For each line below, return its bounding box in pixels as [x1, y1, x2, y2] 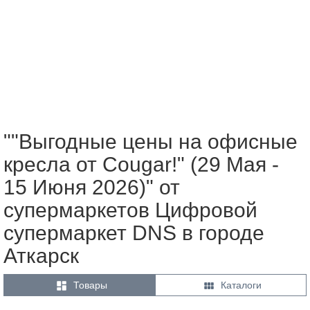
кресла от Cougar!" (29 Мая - [3, 152, 279, 176]
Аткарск [3, 244, 79, 267]
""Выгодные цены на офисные [3, 129, 298, 153]
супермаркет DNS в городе [3, 221, 264, 244]
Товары [73, 279, 107, 291]
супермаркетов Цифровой [3, 198, 257, 221]
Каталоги [221, 279, 262, 291]
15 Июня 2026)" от [3, 175, 180, 199]
